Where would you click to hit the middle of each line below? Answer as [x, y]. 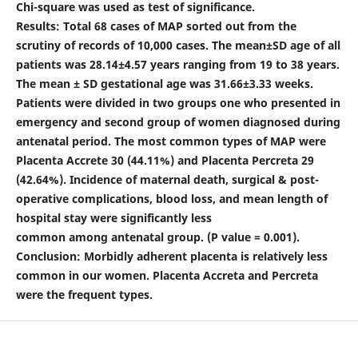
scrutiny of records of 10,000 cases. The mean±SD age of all [178, 45]
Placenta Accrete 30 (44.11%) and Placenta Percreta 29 [165, 160]
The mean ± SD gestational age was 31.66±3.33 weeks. [164, 83]
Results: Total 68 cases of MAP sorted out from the [156, 26]
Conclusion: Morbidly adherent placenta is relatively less [171, 256]
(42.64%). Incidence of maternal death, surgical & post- [167, 179]
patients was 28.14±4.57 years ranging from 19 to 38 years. [177, 64]
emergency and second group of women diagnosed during [178, 121]
